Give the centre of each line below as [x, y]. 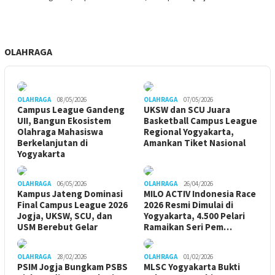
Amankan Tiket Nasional [195, 142]
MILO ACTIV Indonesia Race [200, 193]
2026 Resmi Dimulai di [188, 204]
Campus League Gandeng [71, 109]
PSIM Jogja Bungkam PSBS [72, 266]
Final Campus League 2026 [72, 204]
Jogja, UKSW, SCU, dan [65, 215]
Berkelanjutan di [52, 142]
